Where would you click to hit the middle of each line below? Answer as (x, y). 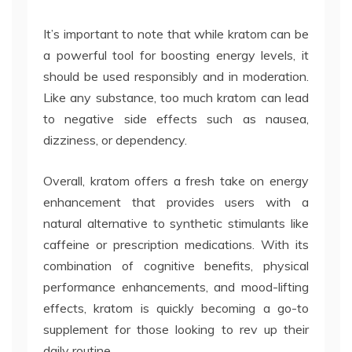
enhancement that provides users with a (176, 202)
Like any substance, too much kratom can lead (176, 98)
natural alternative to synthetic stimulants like (176, 224)
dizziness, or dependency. (115, 140)
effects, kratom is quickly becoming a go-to (176, 308)
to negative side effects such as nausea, (176, 119)
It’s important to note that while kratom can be (176, 34)
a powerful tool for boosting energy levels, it (176, 55)
